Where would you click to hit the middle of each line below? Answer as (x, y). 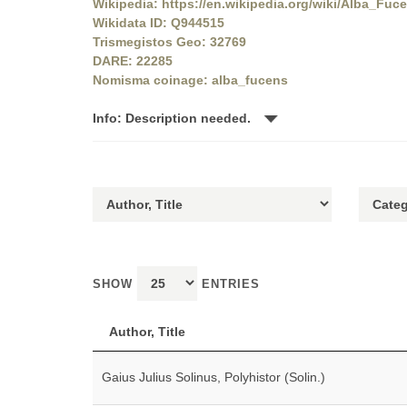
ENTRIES (228, 284)
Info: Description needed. (174, 118)
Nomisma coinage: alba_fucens (190, 80)
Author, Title (147, 332)
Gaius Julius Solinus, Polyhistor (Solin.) (213, 377)
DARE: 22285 (133, 61)
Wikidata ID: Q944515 (159, 23)
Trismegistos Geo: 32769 (169, 42)
